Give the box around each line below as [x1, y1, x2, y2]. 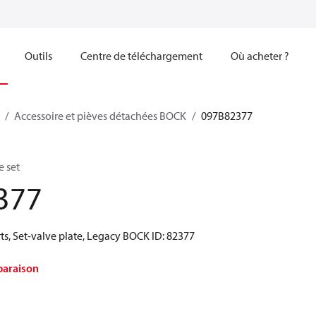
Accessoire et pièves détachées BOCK [14, 109, 186, 123]
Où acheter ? [231, 49, 289, 63]
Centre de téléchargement [80, 49, 202, 63]
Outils [25, 49, 52, 63]
